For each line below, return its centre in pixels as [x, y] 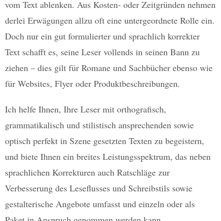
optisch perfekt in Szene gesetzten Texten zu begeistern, [105, 141]
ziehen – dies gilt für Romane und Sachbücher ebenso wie [109, 68]
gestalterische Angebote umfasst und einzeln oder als [100, 204]
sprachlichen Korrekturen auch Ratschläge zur [87, 172]
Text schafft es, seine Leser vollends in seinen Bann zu [102, 52]
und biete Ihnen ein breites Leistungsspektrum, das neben [108, 157]
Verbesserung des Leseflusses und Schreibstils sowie [99, 188]
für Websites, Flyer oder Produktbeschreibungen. [92, 84]
